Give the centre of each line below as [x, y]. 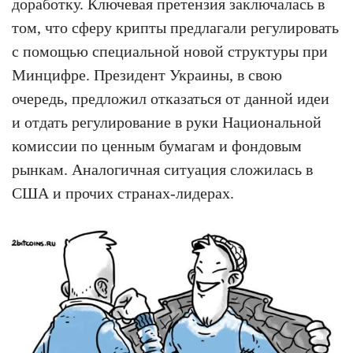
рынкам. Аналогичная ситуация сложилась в [162, 169]
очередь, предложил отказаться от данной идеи [171, 98]
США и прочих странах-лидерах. [123, 193]
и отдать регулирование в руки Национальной [167, 122]
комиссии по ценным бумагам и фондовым [157, 145]
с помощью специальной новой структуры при [170, 51]
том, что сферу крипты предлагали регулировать [175, 27]
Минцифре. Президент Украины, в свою [147, 74]
